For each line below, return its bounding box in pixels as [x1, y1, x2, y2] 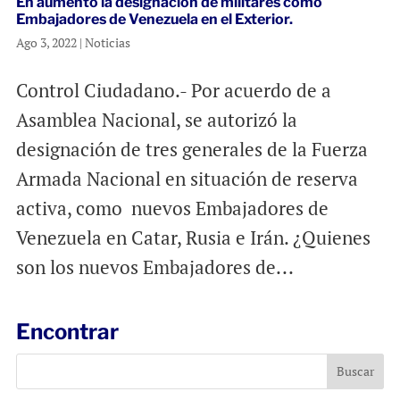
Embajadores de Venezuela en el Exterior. [15, 10, 293, 28]
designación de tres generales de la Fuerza [15, 136, 368, 162]
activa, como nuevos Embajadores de [15, 195, 329, 221]
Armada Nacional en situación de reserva [15, 165, 358, 191]
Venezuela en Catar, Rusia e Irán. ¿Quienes [15, 224, 371, 250]
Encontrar [15, 318, 119, 345]
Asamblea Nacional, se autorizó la [15, 106, 297, 132]
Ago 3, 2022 [15, 33, 77, 51]
